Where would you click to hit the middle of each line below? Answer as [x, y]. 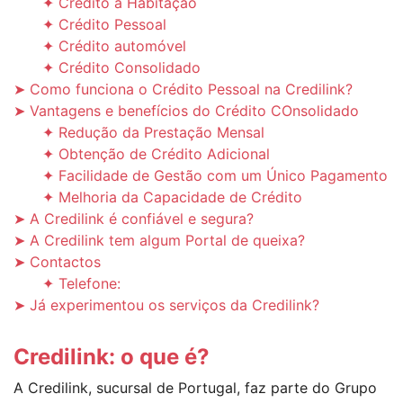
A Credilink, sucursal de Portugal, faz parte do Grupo [195, 387]
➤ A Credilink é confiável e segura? [134, 218]
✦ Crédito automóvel [114, 45]
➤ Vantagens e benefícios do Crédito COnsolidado [186, 110]
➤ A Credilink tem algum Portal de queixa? [159, 240]
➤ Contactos [57, 261]
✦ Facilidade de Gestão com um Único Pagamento [215, 175]
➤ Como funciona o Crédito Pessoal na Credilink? [183, 89]
